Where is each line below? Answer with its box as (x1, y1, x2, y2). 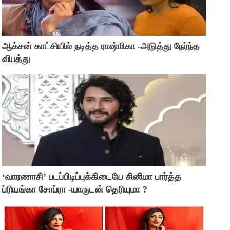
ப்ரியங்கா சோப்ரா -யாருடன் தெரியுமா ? (2, 184, 148, 195)
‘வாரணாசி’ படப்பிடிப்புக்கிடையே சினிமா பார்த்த (2, 171, 182, 182)
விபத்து (2, 53, 31, 64)
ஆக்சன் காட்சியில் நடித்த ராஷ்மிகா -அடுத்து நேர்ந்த (2, 41, 200, 51)
